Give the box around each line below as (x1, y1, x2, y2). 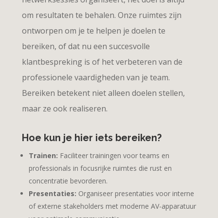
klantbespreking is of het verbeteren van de (21, 56, 182, 67)
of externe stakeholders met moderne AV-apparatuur (28, 201, 196, 211)
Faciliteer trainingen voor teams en (57, 150, 169, 160)
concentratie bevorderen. (28, 176, 108, 185)
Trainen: (28, 150, 58, 160)
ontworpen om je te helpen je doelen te (21, 25, 165, 36)
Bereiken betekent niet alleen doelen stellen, (21, 87, 185, 98)
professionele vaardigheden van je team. (21, 72, 170, 83)
